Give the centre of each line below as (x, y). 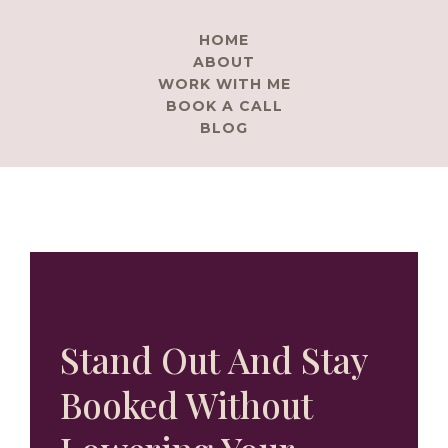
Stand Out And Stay (213, 359)
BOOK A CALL (224, 106)
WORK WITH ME (224, 84)
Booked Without (186, 404)
